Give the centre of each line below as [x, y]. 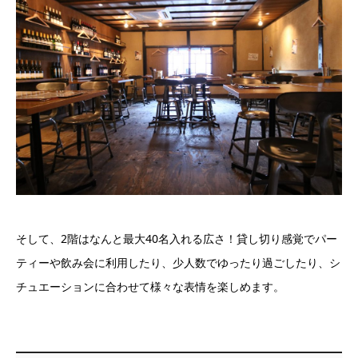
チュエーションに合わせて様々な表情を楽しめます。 [150, 287]
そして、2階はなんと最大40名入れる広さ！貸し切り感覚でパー [177, 239]
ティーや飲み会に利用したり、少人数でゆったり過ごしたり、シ [178, 263]
